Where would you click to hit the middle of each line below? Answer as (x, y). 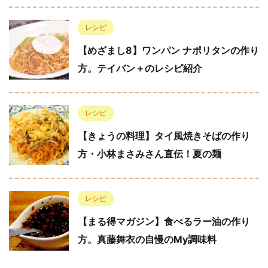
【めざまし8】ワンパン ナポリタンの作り (168, 50)
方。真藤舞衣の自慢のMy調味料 (147, 239)
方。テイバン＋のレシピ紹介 (140, 68)
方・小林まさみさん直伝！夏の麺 (150, 153)
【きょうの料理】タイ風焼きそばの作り (164, 135)
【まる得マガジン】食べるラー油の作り (164, 221)
